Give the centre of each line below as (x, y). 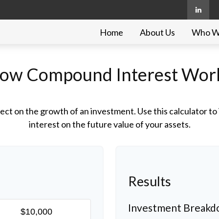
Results (150, 181)
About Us (157, 33)
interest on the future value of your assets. (109, 124)
